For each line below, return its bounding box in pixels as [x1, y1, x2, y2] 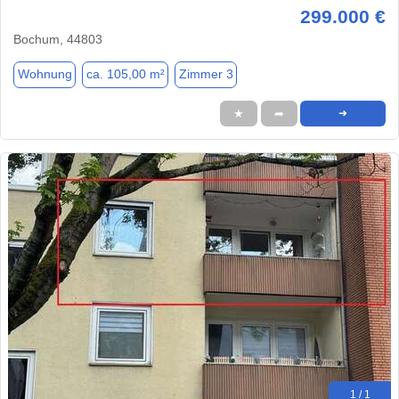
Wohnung [17, 67, 72, 82]
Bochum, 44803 [13, 31, 102, 46]
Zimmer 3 [178, 67, 233, 82]
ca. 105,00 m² [85, 67, 165, 82]
